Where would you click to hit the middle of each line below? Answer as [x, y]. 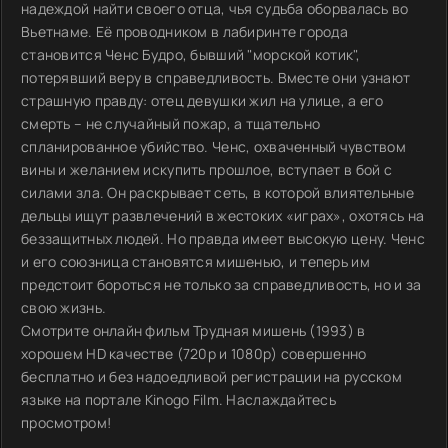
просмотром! [66, 422]
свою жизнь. [64, 307]
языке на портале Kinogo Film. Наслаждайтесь [179, 399]
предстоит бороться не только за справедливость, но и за [221, 284]
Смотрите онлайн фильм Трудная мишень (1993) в [193, 330]
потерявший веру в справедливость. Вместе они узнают [216, 77]
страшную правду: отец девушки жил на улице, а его [202, 100]
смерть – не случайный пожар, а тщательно [171, 123]
